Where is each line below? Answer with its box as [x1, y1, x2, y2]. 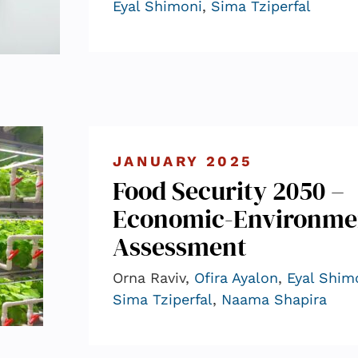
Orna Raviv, [112, 268, 194, 286]
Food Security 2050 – [112, 173, 344, 209]
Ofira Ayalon [193, 268, 278, 286]
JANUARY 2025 [112, 152, 254, 169]
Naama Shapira [221, 290, 327, 308]
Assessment [112, 229, 247, 265]
